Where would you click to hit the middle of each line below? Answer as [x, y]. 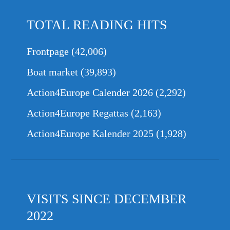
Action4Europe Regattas [78, 113]
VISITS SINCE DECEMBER [107, 199]
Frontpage [48, 52]
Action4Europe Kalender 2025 [90, 134]
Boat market [53, 72]
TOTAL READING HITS [97, 25]
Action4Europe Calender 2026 [90, 93]
